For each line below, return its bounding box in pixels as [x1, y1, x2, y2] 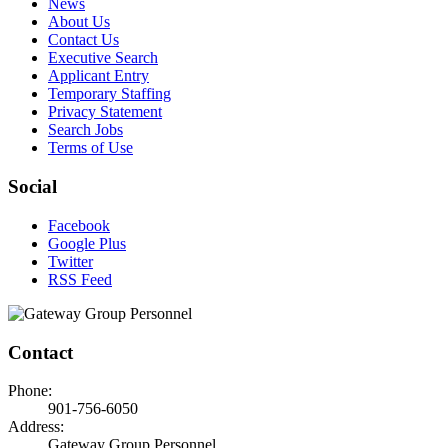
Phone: [8, 382, 52, 400]
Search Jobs [48, 121, 123, 139]
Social [8, 176, 57, 198]
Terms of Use [48, 139, 133, 157]
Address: [8, 418, 64, 436]
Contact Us [48, 31, 119, 49]
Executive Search [48, 49, 158, 67]
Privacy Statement [48, 103, 162, 121]
